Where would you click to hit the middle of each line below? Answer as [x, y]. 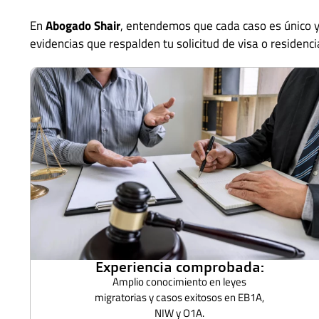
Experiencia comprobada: [179, 266]
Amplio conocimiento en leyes [179, 281]
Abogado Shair [83, 25]
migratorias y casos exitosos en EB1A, [179, 297]
